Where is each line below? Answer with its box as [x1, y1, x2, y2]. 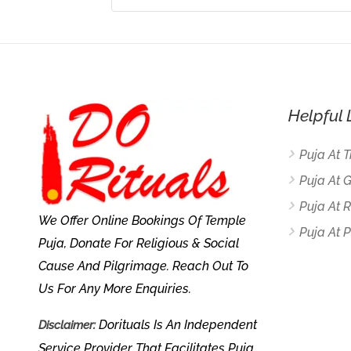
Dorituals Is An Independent [95, 317, 257, 332]
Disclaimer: [38, 317, 96, 332]
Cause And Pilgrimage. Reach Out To [38, 258, 248, 273]
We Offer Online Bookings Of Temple [38, 212, 246, 228]
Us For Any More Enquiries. [38, 280, 191, 296]
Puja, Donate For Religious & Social [38, 235, 239, 251]
